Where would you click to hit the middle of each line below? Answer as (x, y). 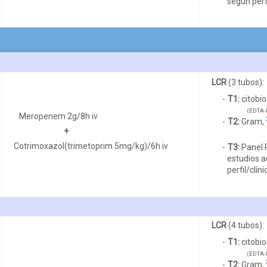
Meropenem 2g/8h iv (59, 116)
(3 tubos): (245, 82)
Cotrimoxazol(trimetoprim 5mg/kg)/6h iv (91, 146)
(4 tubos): (245, 225)
